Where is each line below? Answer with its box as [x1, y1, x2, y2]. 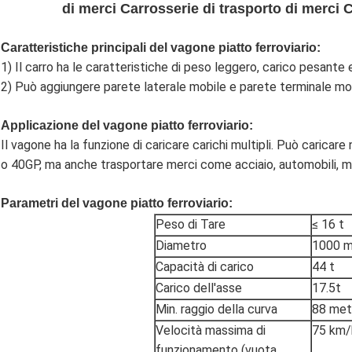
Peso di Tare [156, 217, 225, 233]
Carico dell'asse [156, 280, 242, 296]
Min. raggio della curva [156, 302, 277, 317]
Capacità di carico [156, 259, 254, 275]
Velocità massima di [156, 323, 266, 339]
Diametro [156, 238, 207, 254]
